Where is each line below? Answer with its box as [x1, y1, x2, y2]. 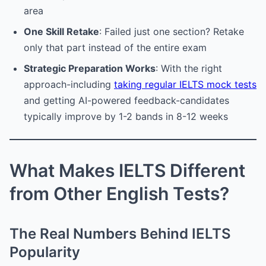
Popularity [9, 243, 80, 261]
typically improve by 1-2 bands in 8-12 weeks [24, 110, 228, 122]
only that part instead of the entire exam [24, 41, 207, 53]
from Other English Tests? [9, 182, 229, 204]
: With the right [156, 62, 222, 74]
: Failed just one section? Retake [99, 25, 244, 37]
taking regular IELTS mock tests [114, 78, 256, 90]
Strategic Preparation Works [24, 62, 156, 74]
